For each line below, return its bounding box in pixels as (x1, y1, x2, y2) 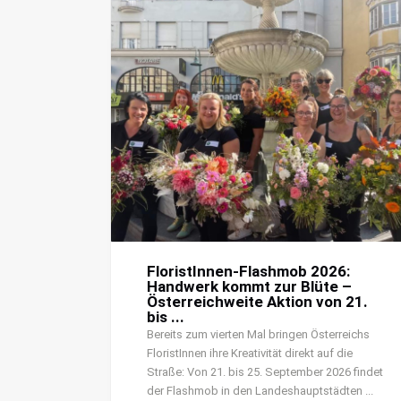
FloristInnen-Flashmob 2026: (147, 262, 351, 281)
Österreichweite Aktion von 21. (147, 293, 369, 311)
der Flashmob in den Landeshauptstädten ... (147, 384, 374, 398)
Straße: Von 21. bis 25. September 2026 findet (147, 365, 384, 380)
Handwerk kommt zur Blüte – (147, 277, 353, 296)
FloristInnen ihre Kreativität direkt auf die (147, 346, 354, 361)
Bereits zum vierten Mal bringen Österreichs (147, 328, 371, 342)
